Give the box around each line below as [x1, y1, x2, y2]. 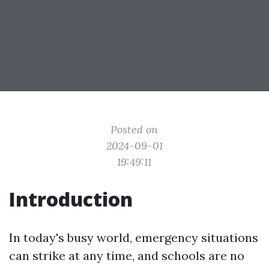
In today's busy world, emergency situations [9, 230, 258, 245]
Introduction [9, 186, 133, 212]
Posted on [110, 122, 159, 136]
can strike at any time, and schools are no [9, 248, 244, 263]
